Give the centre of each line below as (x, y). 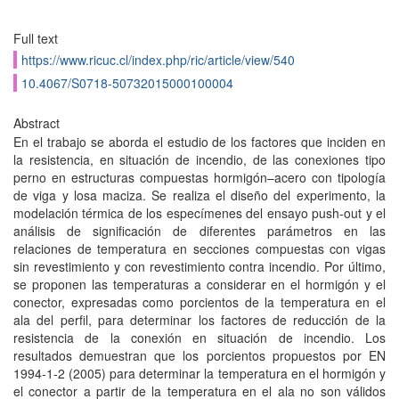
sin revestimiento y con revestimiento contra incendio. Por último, (199, 266)
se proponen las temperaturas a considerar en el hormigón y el (199, 284)
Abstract (37, 123)
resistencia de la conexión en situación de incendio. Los (199, 338)
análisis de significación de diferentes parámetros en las (199, 231)
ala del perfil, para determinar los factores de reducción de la (199, 320)
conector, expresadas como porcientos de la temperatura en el (199, 302)
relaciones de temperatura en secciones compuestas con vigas (199, 248)
